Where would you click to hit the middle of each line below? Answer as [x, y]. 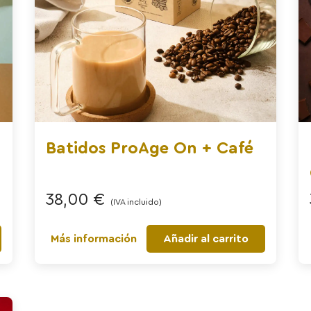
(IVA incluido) [136, 202]
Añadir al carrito [206, 238]
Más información [93, 238]
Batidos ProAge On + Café [150, 148]
